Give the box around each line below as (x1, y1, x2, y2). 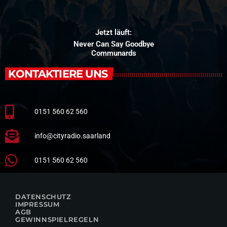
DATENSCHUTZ (15, 192, 71, 201)
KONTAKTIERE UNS (8, 67, 108, 81)
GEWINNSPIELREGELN (15, 215, 99, 223)
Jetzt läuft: (95, 27, 132, 37)
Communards (91, 48, 136, 58)
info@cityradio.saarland (34, 132, 110, 140)
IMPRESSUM (15, 200, 60, 208)
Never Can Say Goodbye (73, 39, 154, 49)
